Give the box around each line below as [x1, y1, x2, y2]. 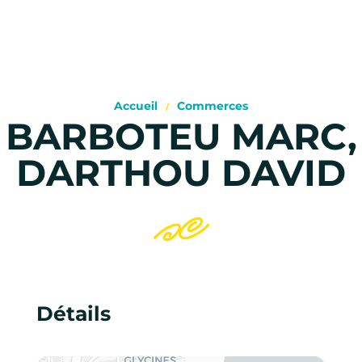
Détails [36, 301, 111, 326]
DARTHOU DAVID [16, 149, 346, 195]
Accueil [114, 98, 158, 113]
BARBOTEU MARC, [5, 113, 357, 158]
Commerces [177, 98, 248, 113]
